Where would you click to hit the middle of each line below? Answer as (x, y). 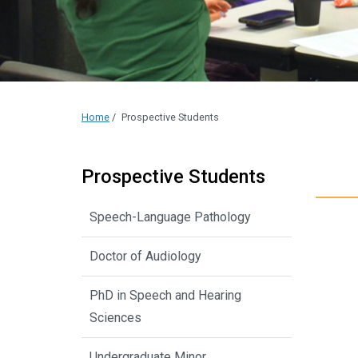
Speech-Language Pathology (170, 217)
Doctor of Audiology (145, 256)
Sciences (115, 317)
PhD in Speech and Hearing (165, 295)
